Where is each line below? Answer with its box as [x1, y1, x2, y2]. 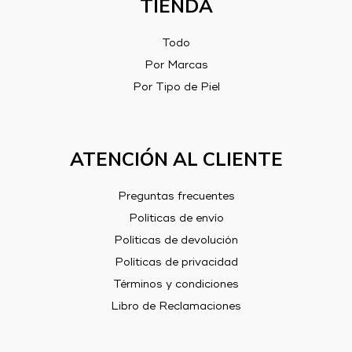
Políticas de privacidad [114, 256, 238, 268]
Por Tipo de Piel [132, 81, 220, 93]
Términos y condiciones [113, 278, 239, 290]
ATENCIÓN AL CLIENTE [69, 146, 283, 172]
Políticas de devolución [114, 234, 238, 246]
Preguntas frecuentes [117, 190, 235, 202]
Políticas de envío [128, 212, 224, 224]
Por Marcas [144, 59, 208, 71]
